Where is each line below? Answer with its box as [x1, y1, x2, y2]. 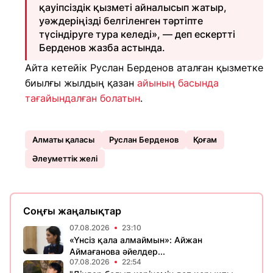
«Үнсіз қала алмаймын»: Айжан [69, 234, 202, 245]
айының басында [137, 76, 219, 89]
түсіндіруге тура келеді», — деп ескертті [39, 27, 235, 40]
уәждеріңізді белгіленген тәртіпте [39, 14, 203, 27]
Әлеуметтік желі [32, 153, 97, 163]
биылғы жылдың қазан [25, 76, 137, 89]
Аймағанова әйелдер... [69, 246, 165, 257]
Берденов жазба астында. [39, 41, 165, 54]
